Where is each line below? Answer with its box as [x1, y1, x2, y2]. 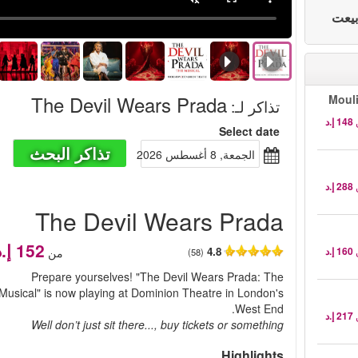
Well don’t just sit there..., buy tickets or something [30, 316, 284, 332]
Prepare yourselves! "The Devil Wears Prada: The [30, 268, 284, 284]
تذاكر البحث [30, 141, 111, 165]
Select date [218, 123, 280, 139]
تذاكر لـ [234, 95, 280, 117]
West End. [234, 300, 284, 316]
